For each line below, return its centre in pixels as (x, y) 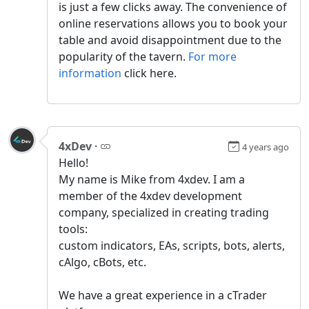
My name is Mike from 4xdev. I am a (152, 179)
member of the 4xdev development (150, 196)
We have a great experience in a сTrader (163, 295)
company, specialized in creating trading (164, 212)
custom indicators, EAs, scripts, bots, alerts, (172, 245)
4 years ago (266, 147)
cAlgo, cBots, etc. (102, 262)
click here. (149, 73)
